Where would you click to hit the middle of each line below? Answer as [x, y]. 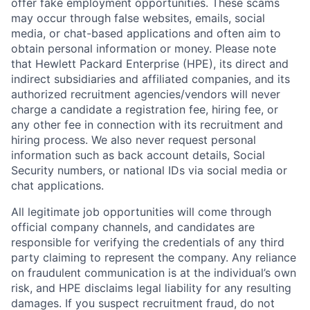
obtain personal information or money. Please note [144, 48]
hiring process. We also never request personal [134, 140]
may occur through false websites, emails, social [138, 18]
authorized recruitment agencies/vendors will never [146, 94]
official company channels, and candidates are [133, 227]
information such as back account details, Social [138, 155]
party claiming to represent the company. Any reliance [154, 257]
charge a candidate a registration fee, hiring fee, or [145, 109]
